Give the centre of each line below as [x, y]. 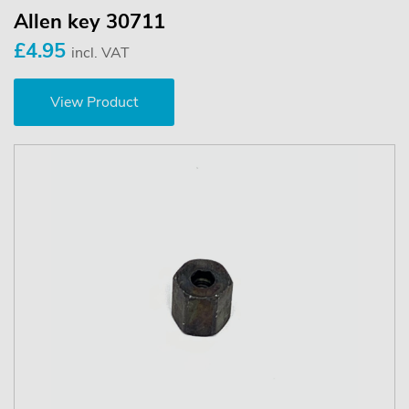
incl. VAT [100, 53]
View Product [94, 103]
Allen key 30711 [89, 22]
